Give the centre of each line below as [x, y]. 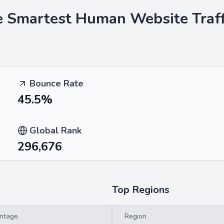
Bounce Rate [56, 83]
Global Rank [55, 130]
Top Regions [141, 190]
